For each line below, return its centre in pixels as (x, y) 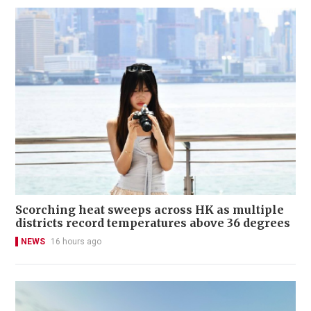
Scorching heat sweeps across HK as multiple (150, 209)
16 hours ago (76, 241)
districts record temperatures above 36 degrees (153, 222)
